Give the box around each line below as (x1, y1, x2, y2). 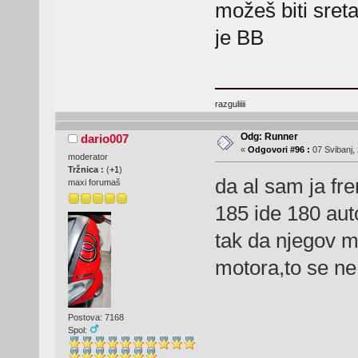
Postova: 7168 (67, 312, 124, 323)
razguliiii (214, 98, 245, 109)
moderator (67, 151, 108, 161)
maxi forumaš (67, 177, 121, 187)
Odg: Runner (240, 130, 298, 142)
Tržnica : (67, 164, 106, 174)
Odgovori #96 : (247, 144, 310, 154)
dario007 (81, 131, 129, 145)
